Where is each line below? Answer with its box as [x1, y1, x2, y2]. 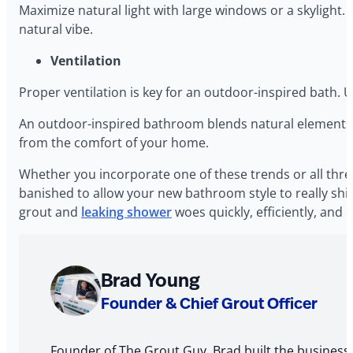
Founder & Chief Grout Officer [101, 292, 318, 314]
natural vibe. [19, 20, 93, 38]
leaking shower [81, 203, 172, 221]
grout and [19, 203, 81, 221]
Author [50, 319, 121, 351]
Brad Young [101, 266, 200, 293]
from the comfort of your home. [19, 133, 209, 151]
